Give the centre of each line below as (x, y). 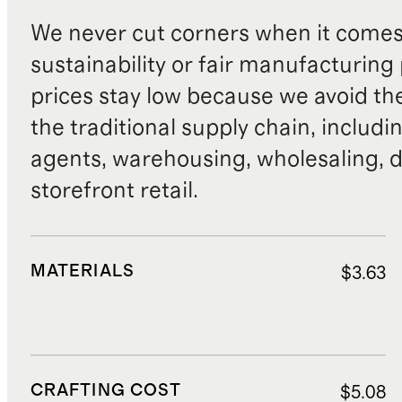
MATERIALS (82, 271)
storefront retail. (114, 190)
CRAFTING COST (106, 390)
